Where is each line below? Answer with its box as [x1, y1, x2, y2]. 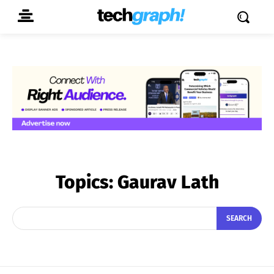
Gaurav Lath [117, 171, 219, 193]
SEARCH [226, 214, 252, 223]
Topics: [55, 171, 117, 193]
